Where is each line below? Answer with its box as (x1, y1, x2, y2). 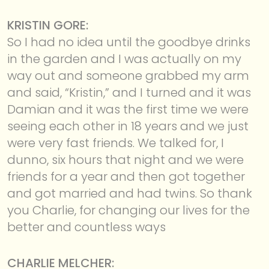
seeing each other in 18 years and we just (7, 117, 249, 134)
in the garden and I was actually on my (7, 50, 241, 67)
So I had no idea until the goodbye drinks (7, 33, 250, 50)
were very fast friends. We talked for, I (7, 134, 224, 151)
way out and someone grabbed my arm (7, 67, 249, 84)
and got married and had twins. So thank (7, 184, 252, 202)
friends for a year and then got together (7, 168, 245, 185)
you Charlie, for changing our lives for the (7, 201, 250, 219)
